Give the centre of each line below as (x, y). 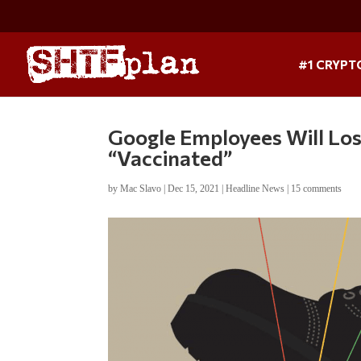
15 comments (317, 188)
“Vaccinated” (171, 157)
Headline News (255, 188)
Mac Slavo (141, 188)
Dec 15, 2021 (194, 188)
